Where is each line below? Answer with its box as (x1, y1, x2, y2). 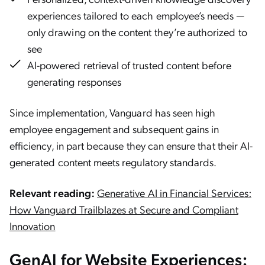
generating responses (27, 75, 122, 88)
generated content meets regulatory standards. (9, 155, 217, 169)
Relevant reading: (9, 186, 95, 199)
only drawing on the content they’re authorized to (27, 25, 247, 38)
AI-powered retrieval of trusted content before (27, 58, 232, 72)
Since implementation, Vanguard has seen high (9, 105, 216, 119)
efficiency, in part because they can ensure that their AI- (9, 138, 253, 152)
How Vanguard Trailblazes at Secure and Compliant (9, 202, 238, 216)
